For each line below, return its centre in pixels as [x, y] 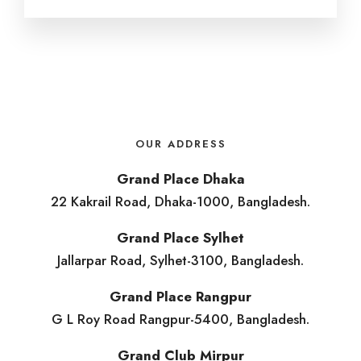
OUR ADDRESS [180, 143]
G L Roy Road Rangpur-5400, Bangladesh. [180, 320]
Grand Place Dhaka [180, 179]
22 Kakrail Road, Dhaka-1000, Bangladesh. [180, 202]
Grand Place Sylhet [180, 238]
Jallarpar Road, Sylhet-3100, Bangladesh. [180, 261]
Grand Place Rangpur [180, 297]
